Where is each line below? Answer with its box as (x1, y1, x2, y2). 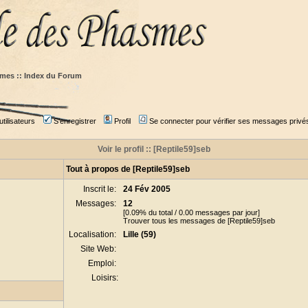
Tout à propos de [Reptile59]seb (66, 164, 190, 174)
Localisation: (69, 230, 118, 239)
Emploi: (88, 258, 118, 268)
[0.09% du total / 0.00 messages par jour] (123, 208, 260, 217)
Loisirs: (91, 273, 118, 283)
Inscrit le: (83, 184, 118, 194)
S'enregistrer (53, 117, 96, 125)
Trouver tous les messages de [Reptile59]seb (123, 217, 275, 225)
